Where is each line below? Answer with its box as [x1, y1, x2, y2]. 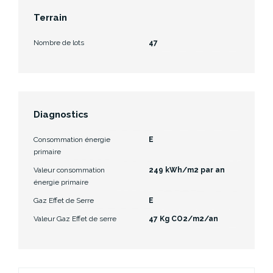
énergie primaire [34, 177, 88, 186]
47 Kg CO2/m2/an [149, 214, 218, 223]
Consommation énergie [34, 135, 110, 144]
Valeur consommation [34, 165, 105, 174]
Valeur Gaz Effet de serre [34, 214, 116, 223]
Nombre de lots [34, 38, 84, 47]
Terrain [34, 12, 67, 23]
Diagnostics [34, 108, 88, 120]
